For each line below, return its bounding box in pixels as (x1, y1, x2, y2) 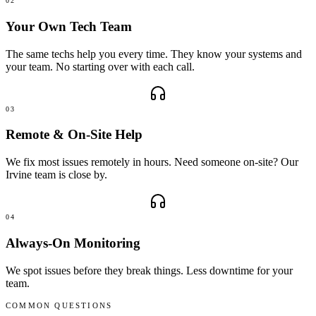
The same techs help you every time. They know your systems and (6, 47, 302, 60)
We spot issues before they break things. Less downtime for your (6, 264, 293, 276)
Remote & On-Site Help (6, 127, 142, 142)
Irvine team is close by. (6, 169, 107, 181)
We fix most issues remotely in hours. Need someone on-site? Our (6, 156, 298, 169)
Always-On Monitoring (6, 235, 140, 250)
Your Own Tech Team (6, 18, 132, 34)
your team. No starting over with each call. (6, 60, 195, 73)
